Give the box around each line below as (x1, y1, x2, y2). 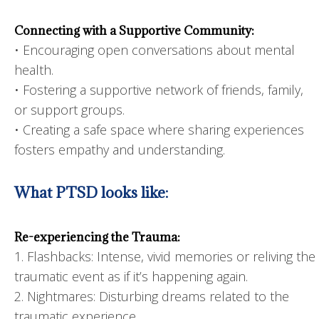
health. (14, 61, 53, 78)
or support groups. (14, 100, 125, 118)
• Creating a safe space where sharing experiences (14, 120, 304, 138)
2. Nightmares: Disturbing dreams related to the (14, 287, 289, 305)
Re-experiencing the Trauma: (14, 229, 180, 245)
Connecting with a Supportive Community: (14, 22, 254, 38)
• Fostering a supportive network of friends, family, (14, 80, 303, 98)
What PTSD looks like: (14, 182, 168, 202)
